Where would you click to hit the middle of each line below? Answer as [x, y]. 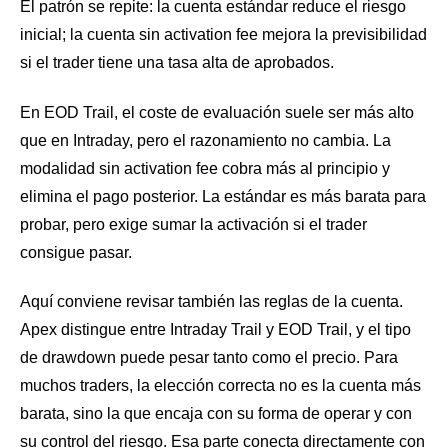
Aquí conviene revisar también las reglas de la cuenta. [211, 302]
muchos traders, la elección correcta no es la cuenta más [220, 386]
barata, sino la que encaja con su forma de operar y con [216, 414]
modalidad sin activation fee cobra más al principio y [205, 168]
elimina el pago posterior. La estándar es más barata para [223, 196]
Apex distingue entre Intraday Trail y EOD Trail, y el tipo [215, 330]
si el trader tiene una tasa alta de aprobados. [177, 62]
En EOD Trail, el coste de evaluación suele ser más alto [217, 112]
